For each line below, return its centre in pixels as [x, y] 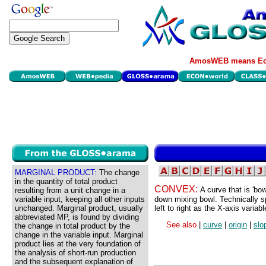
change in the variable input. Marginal [79, 235]
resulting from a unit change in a [70, 190]
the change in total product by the [72, 226]
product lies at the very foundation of [78, 244]
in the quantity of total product [66, 181]
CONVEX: [177, 189]
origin [238, 225]
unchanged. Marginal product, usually [79, 208]
